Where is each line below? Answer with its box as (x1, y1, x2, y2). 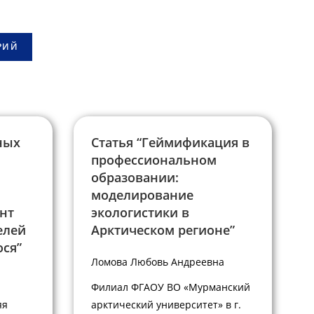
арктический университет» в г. (90, 297, 241, 311)
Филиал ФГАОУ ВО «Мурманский (90, 280, 250, 294)
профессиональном (90, 151, 217, 169)
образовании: (90, 169, 179, 186)
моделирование (90, 186, 193, 204)
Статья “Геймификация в (90, 134, 250, 151)
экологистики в (90, 204, 189, 221)
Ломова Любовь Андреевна (90, 255, 224, 269)
